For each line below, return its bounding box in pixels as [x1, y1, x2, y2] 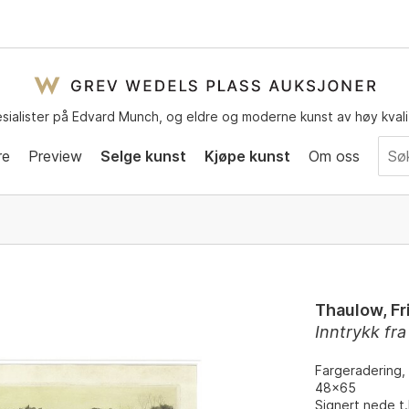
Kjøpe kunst [204, 146, 290, 165]
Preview [28, 146, 82, 165]
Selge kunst [100, 146, 186, 165]
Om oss [309, 146, 360, 165]
